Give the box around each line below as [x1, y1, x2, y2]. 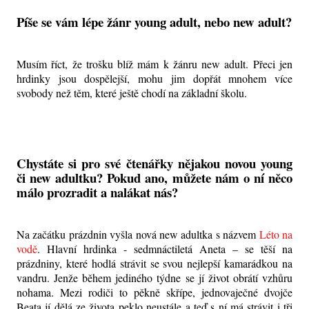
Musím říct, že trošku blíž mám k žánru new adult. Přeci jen [17, 56, 292, 71]
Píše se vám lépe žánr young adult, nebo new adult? [17, 12, 292, 32]
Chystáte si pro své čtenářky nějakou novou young [17, 154, 292, 173]
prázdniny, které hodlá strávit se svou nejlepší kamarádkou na [17, 256, 292, 271]
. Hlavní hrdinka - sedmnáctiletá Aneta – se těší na [37, 241, 292, 257]
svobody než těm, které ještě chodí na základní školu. [17, 85, 254, 100]
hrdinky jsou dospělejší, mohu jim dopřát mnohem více [17, 70, 292, 86]
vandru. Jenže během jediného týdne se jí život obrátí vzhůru [17, 270, 292, 286]
